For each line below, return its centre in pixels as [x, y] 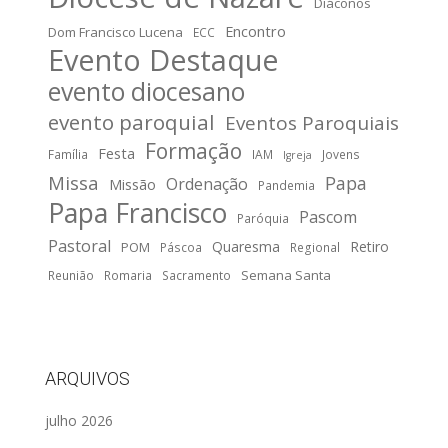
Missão [132, 183]
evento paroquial [131, 121]
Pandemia [286, 184]
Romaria [128, 274]
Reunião [71, 274]
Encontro [255, 30]
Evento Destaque [163, 59]
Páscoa [181, 246]
